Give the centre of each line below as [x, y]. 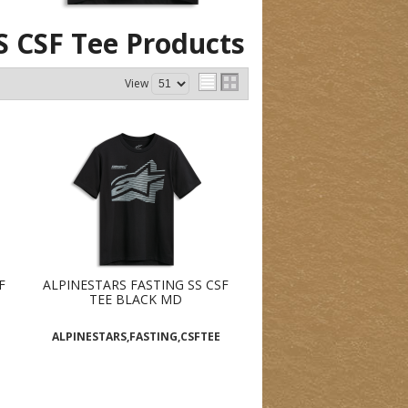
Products [185, 44]
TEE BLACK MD [136, 300]
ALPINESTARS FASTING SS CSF [136, 285]
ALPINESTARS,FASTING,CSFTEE [136, 337]
